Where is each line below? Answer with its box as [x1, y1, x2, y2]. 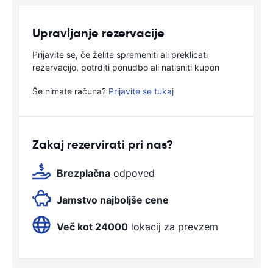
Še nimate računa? [32, 86, 108, 96]
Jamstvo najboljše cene [57, 194, 169, 206]
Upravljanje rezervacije [32, 25, 165, 41]
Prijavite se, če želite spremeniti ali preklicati [32, 49, 208, 60]
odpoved [110, 167, 155, 179]
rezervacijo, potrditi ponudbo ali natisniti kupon [32, 62, 219, 73]
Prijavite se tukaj [108, 86, 174, 96]
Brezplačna [57, 167, 110, 179]
